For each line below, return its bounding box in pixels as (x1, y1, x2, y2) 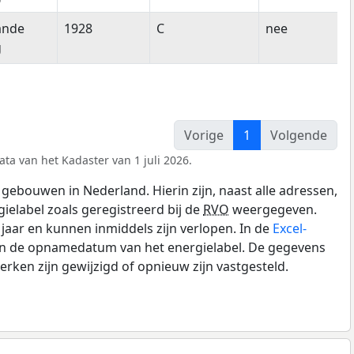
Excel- (273, 219, 307, 237)
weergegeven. (229, 200, 317, 218)
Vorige (184, 126, 224, 144)
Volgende (270, 126, 327, 144)
